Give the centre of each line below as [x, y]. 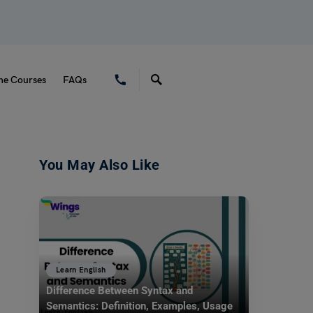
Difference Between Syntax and [119, 291]
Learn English [81, 270]
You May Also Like [100, 165]
